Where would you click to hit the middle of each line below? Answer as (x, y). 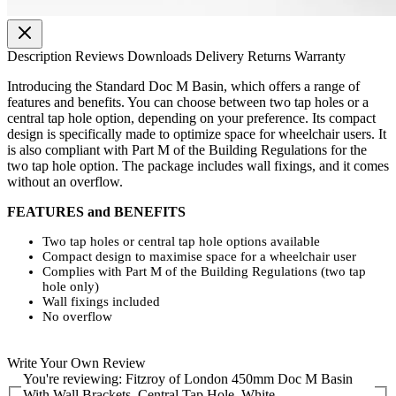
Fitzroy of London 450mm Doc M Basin (239, 378)
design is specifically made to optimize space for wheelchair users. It (197, 133)
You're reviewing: (74, 378)
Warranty (320, 56)
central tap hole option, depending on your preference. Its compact (191, 118)
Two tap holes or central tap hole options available (181, 241)
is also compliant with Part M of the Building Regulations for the (187, 149)
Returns (271, 56)
